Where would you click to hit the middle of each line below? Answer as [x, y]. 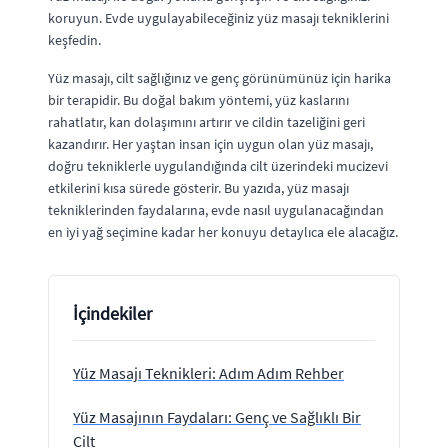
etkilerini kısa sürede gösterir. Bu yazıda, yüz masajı [198, 188]
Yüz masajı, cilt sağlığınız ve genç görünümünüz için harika [219, 78]
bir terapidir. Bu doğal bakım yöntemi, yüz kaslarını [198, 100]
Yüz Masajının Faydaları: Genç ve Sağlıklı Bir [217, 417]
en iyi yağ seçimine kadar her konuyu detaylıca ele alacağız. [223, 232]
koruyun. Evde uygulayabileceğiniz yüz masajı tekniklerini [218, 18]
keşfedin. [74, 40]
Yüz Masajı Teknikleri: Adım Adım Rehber [208, 373]
